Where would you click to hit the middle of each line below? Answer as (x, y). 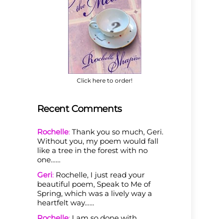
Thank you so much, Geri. (116, 131)
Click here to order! (104, 81)
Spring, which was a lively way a (94, 193)
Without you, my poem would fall (98, 141)
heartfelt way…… (66, 202)
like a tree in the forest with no (92, 150)
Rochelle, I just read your (99, 175)
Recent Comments (79, 109)
